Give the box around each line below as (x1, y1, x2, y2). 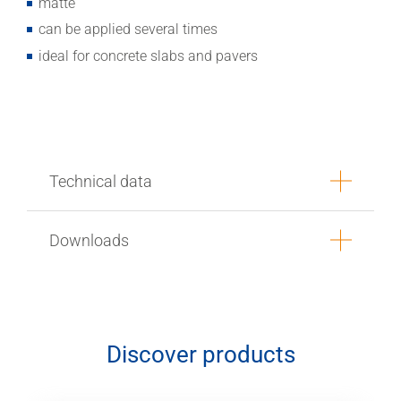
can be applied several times (38, 21, 218, 38)
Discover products (106, 341, 295, 369)
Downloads (49, 230, 129, 250)
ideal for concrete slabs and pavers (38, 47, 258, 65)
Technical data (49, 171, 152, 191)
